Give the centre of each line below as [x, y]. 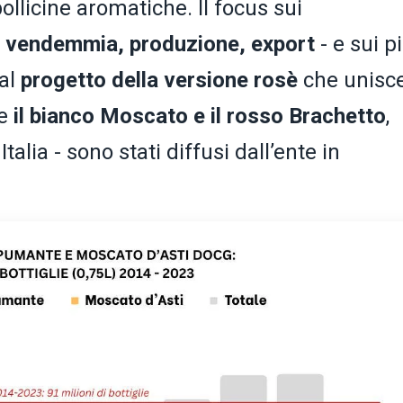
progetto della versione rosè [159, 80]
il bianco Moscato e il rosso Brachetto [200, 116]
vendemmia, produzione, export [160, 44]
